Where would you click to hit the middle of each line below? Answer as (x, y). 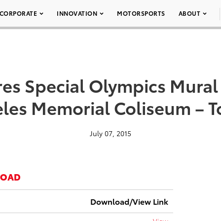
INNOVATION (77, 13)
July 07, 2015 (110, 133)
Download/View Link (129, 201)
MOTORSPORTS (141, 13)
